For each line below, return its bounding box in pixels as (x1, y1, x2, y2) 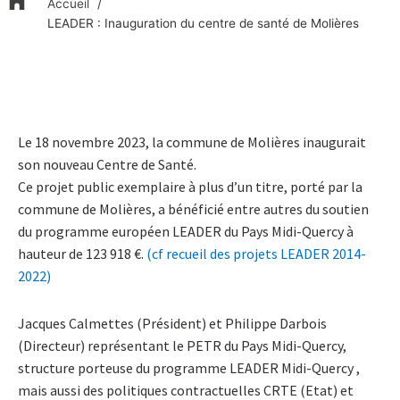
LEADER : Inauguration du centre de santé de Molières (46, 15, 359, 30)
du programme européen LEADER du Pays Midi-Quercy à (18, 221, 354, 240)
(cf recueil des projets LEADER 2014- (146, 244, 366, 262)
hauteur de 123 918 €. (18, 244, 146, 262)
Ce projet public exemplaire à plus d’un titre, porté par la (18, 177, 362, 196)
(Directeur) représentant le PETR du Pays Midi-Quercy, (18, 336, 346, 354)
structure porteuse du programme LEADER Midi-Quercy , (18, 358, 360, 377)
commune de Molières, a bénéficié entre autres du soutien (18, 199, 369, 218)
